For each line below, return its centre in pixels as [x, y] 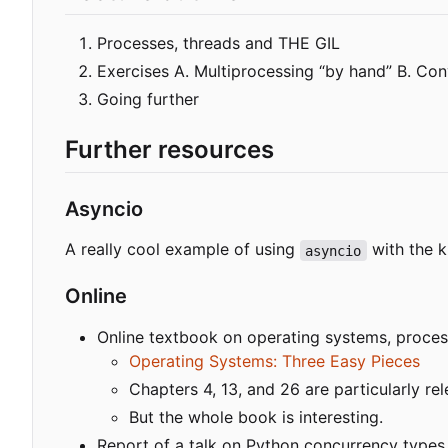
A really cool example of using [182, 249]
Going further [148, 99]
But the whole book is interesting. [256, 417]
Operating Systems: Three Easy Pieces [274, 361]
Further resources [169, 150]
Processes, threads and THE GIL [218, 43]
